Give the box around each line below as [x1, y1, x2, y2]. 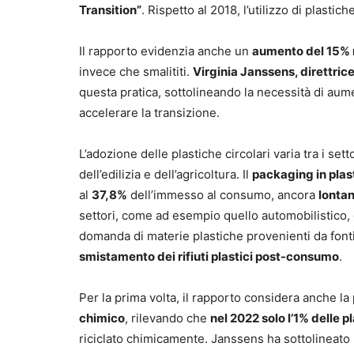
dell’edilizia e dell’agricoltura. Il [79, 167, 252, 183]
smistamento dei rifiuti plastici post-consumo [79, 249, 339, 265]
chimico [79, 311, 125, 326]
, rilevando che [125, 311, 210, 326]
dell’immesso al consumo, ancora [127, 187, 318, 203]
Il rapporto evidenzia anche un [79, 43, 252, 59]
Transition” [79, 2, 141, 18]
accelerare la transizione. [79, 105, 220, 121]
